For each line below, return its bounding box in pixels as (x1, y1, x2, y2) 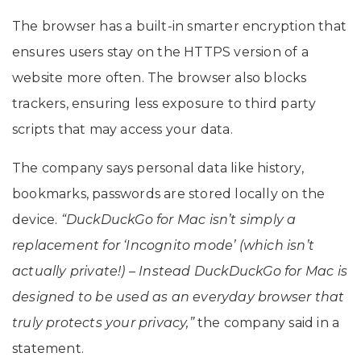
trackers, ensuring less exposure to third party (12, 96, 317, 112)
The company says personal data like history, (12, 160, 304, 176)
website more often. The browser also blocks (12, 70, 307, 86)
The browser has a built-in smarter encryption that (12, 19, 347, 35)
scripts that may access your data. (12, 122, 236, 138)
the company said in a (197, 315, 340, 331)
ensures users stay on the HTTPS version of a (12, 44, 309, 60)
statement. (12, 341, 84, 357)
